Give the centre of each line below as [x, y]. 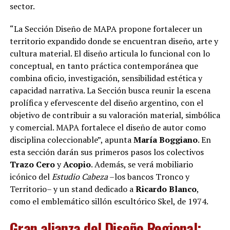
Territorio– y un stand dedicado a [72, 189]
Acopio [77, 164]
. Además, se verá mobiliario [142, 164]
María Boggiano [165, 139]
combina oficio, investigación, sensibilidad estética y [106, 78]
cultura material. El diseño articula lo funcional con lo [110, 53]
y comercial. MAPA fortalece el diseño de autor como [108, 127]
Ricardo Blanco [166, 189]
